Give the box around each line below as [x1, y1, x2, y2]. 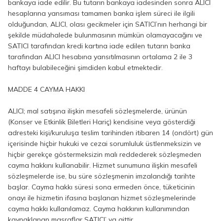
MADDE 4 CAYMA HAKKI [8, 85, 85, 94]
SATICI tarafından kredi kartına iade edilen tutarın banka [8, 41, 190, 50]
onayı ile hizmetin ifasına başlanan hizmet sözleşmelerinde [8, 193, 196, 202]
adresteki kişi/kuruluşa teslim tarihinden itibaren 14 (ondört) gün [8, 128, 213, 137]
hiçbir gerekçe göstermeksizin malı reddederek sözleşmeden [8, 150, 201, 159]
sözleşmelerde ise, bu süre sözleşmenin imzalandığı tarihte [8, 172, 195, 181]
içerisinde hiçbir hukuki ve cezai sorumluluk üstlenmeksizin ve [8, 139, 201, 148]
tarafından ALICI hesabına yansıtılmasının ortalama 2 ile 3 [8, 52, 192, 61]
